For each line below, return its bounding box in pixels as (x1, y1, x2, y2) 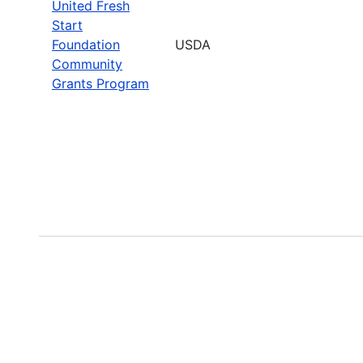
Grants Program (52, 75, 149, 92)
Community (52, 55, 122, 72)
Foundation (52, 36, 120, 53)
